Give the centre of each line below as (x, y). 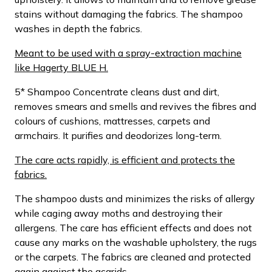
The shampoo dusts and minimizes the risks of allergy (135, 198)
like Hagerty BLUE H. (61, 67)
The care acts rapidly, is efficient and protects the (125, 159)
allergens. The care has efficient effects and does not (133, 227)
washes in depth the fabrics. (78, 28)
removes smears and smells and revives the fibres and (135, 106)
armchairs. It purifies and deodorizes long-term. (118, 135)
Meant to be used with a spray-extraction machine (128, 53)
